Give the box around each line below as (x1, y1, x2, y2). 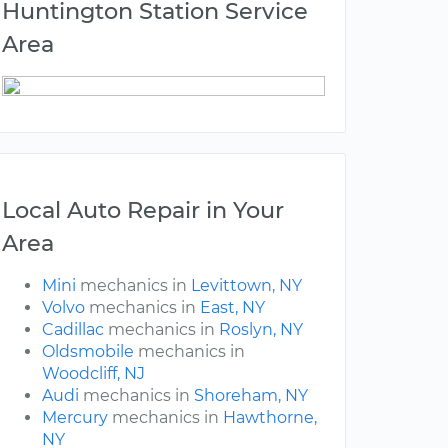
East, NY (200, 298, 265, 318)
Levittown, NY (191, 276, 302, 296)
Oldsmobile (42, 342, 134, 362)
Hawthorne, (223, 408, 317, 428)
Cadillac (42, 320, 104, 340)
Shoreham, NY (194, 386, 308, 406)
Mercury (42, 408, 108, 428)
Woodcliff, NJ (42, 364, 145, 384)
